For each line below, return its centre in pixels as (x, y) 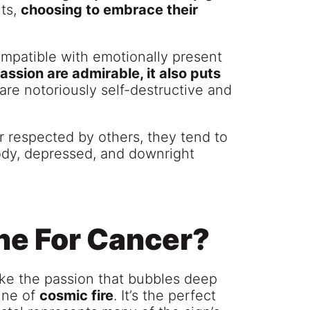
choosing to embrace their (109, 10)
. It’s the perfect (165, 296)
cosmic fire (76, 296)
